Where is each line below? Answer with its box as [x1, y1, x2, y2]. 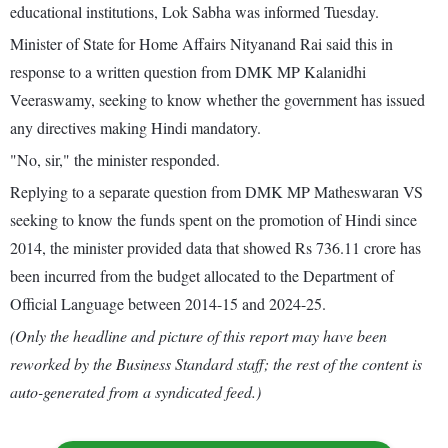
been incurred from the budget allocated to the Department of [10, 265, 394, 287]
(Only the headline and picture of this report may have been [10, 325, 387, 347]
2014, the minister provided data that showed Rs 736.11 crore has [10, 237, 421, 259]
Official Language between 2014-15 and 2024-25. [10, 293, 326, 315]
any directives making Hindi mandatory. [10, 117, 261, 139]
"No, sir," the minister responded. [10, 149, 220, 171]
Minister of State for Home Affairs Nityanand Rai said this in [10, 33, 393, 55]
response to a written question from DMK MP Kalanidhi [10, 61, 366, 83]
